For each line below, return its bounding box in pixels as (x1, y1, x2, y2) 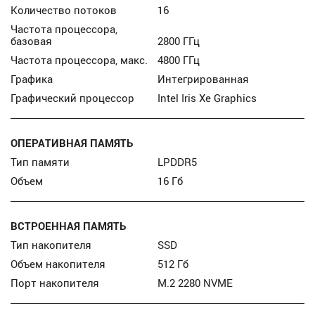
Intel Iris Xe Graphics (157, 91, 257, 105)
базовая (11, 34, 53, 48)
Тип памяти (11, 155, 70, 169)
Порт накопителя (11, 276, 100, 290)
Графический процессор (11, 91, 135, 105)
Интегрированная (157, 72, 249, 86)
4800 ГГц (157, 53, 200, 67)
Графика (11, 72, 53, 86)
